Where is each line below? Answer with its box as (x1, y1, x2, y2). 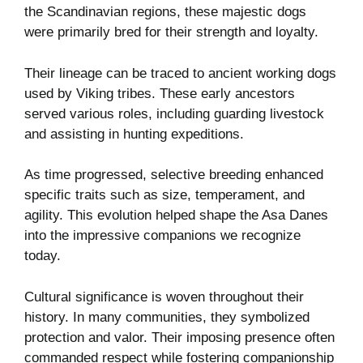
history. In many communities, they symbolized (24, 309, 310, 325)
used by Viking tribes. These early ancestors (24, 85, 295, 101)
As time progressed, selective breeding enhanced (24, 167, 323, 183)
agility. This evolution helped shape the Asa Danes (24, 207, 328, 224)
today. (24, 248, 61, 264)
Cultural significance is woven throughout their (24, 288, 304, 305)
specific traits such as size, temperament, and (24, 187, 305, 203)
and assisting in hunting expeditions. (24, 126, 244, 142)
